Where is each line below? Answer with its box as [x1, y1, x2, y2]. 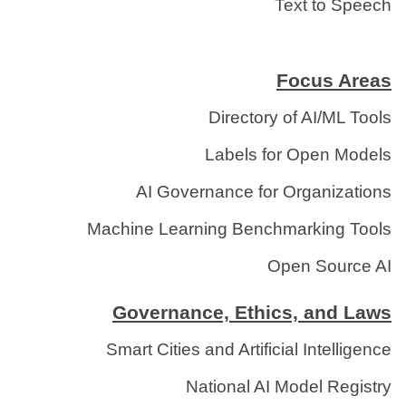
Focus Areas [276, 70, 391, 92]
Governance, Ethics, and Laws [112, 302, 391, 324]
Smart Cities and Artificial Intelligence [106, 340, 391, 360]
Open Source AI [267, 256, 391, 276]
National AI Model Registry [186, 377, 391, 397]
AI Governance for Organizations [136, 182, 391, 202]
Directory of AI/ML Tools [208, 108, 391, 128]
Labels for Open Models [205, 145, 391, 165]
